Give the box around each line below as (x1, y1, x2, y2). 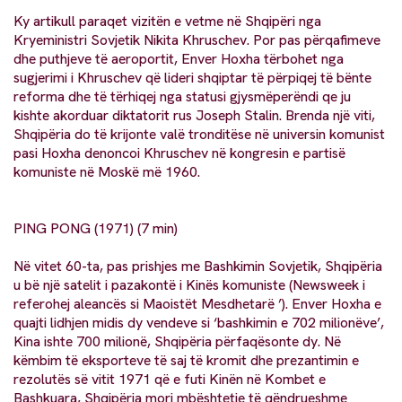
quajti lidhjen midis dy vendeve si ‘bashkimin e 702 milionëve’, (13, 313, 384, 333)
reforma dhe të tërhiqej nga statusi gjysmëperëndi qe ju (13, 87, 351, 107)
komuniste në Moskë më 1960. (13, 162, 200, 182)
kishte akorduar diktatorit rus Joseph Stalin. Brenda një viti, (13, 106, 375, 126)
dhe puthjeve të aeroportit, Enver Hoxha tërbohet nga (13, 49, 344, 69)
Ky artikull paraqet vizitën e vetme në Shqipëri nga (13, 12, 321, 31)
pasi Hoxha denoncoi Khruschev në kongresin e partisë (13, 144, 345, 163)
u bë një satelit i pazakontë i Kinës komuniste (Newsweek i (13, 275, 365, 295)
